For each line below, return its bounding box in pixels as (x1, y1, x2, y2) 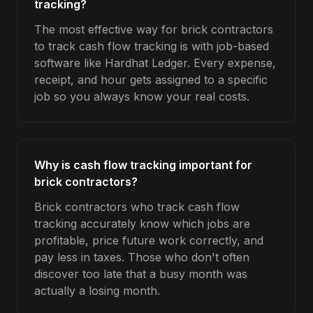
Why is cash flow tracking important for (34, 158, 252, 172)
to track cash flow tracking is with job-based (34, 39, 269, 53)
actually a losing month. (34, 284, 160, 298)
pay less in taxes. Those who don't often (34, 250, 249, 264)
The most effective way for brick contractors (34, 22, 273, 36)
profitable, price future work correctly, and (34, 233, 263, 247)
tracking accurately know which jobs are (34, 217, 250, 231)
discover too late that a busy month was (34, 267, 247, 281)
